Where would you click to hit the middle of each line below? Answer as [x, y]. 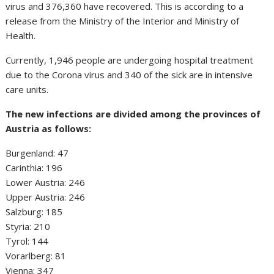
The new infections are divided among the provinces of [133, 113]
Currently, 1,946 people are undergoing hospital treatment [130, 60]
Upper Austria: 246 [46, 197]
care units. [27, 89]
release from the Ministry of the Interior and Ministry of [123, 20]
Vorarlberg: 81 [36, 255]
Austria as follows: [49, 128]
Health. [21, 35]
